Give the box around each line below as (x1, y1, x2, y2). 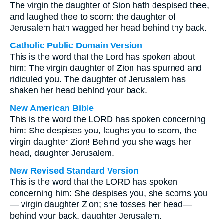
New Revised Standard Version (10, 166, 139, 175)
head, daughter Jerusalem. (10, 148, 114, 158)
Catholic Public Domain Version (10, 41, 142, 50)
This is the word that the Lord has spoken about (10, 52, 195, 62)
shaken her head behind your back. (10, 86, 147, 95)
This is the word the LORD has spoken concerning (10, 114, 206, 124)
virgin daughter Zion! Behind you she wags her (10, 137, 191, 147)
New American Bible (10, 103, 94, 113)
